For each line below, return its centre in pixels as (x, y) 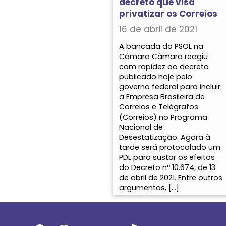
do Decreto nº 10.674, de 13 (167, 167)
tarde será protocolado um (170, 147)
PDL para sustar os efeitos (167, 157)
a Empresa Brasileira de (162, 97)
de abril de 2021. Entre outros (171, 177)
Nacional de (141, 127)
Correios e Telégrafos (159, 107)
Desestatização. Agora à (165, 137)
